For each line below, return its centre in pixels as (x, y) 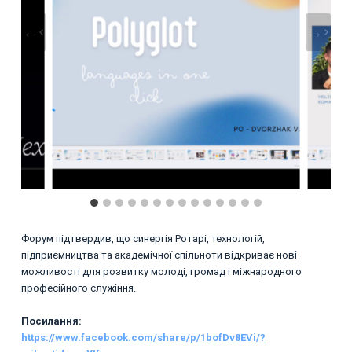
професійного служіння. (78, 288)
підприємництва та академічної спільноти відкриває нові (159, 255)
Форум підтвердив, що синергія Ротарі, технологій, (143, 238)
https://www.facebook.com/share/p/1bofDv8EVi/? (143, 337)
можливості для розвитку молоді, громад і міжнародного (161, 271)
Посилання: (51, 321)
